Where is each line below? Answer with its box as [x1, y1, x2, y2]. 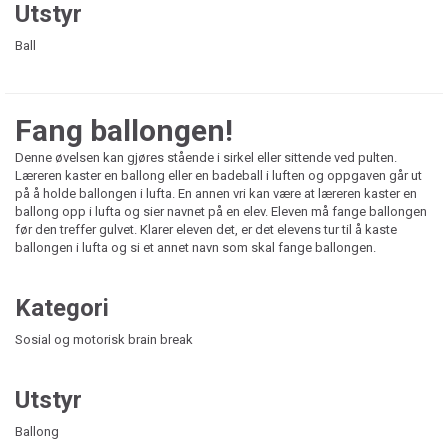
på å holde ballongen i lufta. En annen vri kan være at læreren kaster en [15, 185, 417, 201]
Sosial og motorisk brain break [15, 331, 193, 347]
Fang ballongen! [15, 112, 233, 148]
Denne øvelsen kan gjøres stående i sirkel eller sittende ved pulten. [15, 149, 397, 165]
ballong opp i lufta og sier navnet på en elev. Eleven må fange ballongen [15, 203, 427, 219]
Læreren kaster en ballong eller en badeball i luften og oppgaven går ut [15, 167, 422, 183]
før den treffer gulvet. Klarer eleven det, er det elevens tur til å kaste [15, 221, 397, 237]
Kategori [15, 293, 109, 322]
